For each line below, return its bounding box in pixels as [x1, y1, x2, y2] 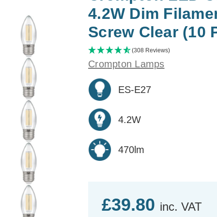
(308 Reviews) [132, 46, 170, 54]
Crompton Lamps [88, 58, 165, 69]
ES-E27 [118, 84, 151, 95]
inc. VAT [160, 200, 202, 213]
